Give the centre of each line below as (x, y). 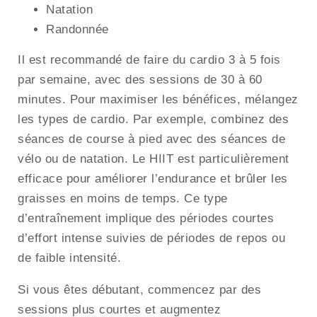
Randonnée (77, 30)
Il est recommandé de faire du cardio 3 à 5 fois (149, 60)
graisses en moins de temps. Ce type (123, 199)
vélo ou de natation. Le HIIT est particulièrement (154, 159)
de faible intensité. (69, 258)
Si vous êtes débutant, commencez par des (139, 290)
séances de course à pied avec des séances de (151, 139)
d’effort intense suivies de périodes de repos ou (151, 238)
